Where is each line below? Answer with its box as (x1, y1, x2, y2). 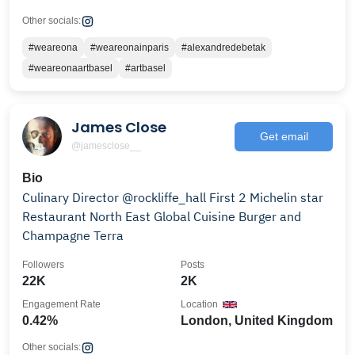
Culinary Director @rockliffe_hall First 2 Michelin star (22, 189, 209, 205)
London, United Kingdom (181, 314, 333, 327)
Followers (22, 259, 64, 270)
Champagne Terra (94, 227, 124, 243)
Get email (259, 129, 308, 143)
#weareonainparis (90, 42, 169, 53)
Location (181, 299, 218, 310)
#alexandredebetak (181, 42, 265, 53)
